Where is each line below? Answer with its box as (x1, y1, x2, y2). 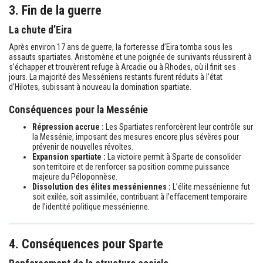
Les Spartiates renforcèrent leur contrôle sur (104, 122, 253, 131)
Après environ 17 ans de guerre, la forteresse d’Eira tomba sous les (9, 42, 232, 52)
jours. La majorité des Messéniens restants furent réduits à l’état (9, 72, 222, 82)
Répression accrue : (32, 122, 104, 131)
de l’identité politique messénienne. (32, 201, 150, 211)
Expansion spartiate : (32, 151, 106, 161)
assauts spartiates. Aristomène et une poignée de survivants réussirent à (9, 52, 252, 62)
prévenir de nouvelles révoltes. (32, 141, 133, 151)
